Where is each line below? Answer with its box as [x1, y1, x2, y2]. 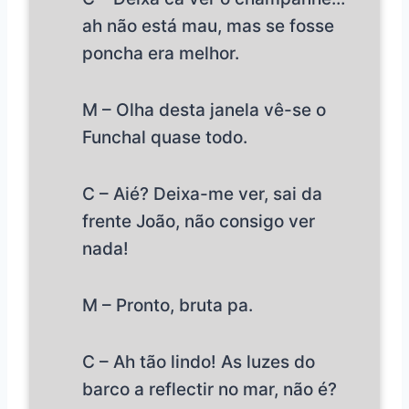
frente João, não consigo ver [82, 210, 315, 232]
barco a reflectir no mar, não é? [82, 378, 337, 400]
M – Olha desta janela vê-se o [82, 99, 326, 121]
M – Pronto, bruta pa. [82, 294, 253, 316]
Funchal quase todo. [82, 126, 247, 148]
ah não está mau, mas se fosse [82, 15, 334, 37]
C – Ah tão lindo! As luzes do [82, 351, 315, 372]
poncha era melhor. [82, 42, 239, 64]
